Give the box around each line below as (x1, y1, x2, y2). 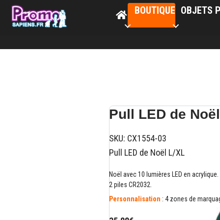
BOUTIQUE (135, 4, 175, 17)
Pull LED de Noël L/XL (109, 147, 185, 158)
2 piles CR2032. (109, 181, 152, 189)
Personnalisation (109, 195, 161, 203)
